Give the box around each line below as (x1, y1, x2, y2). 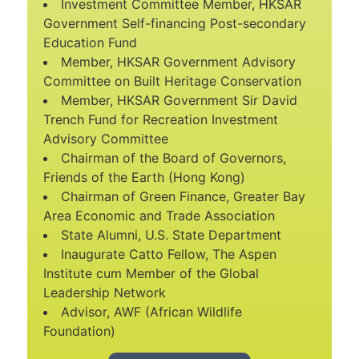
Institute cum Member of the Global (43, 265, 259, 282)
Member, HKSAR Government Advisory (61, 54, 296, 71)
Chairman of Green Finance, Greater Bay (61, 188, 305, 205)
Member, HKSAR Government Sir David (61, 92, 297, 109)
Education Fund (43, 34, 137, 51)
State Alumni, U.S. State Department (61, 227, 281, 244)
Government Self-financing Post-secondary (43, 15, 306, 32)
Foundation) (43, 323, 115, 340)
